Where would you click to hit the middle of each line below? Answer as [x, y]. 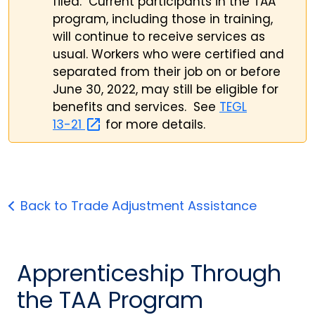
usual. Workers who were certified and [168, 54]
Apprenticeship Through [149, 273]
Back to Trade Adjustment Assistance [138, 205]
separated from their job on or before [167, 72]
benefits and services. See [136, 107]
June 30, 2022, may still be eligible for [166, 89]
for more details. [157, 124]
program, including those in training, [163, 19]
